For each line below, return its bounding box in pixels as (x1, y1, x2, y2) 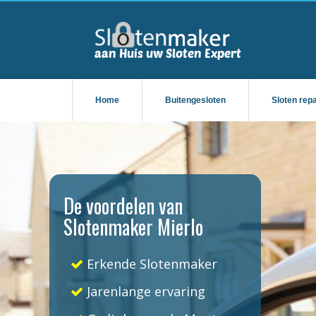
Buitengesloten (165, 95, 226, 105)
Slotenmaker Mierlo (63, 212, 203, 241)
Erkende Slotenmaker (83, 255, 217, 272)
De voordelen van (63, 191, 183, 220)
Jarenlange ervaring (83, 283, 205, 300)
